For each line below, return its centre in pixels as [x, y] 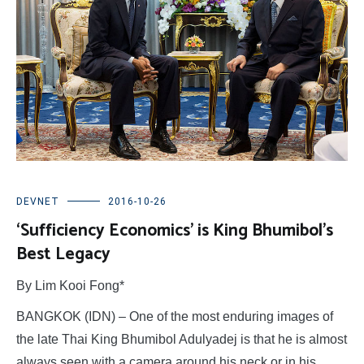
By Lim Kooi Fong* [70, 286]
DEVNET [38, 202]
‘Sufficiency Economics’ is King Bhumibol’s [175, 231]
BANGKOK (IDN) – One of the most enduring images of [175, 317]
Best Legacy [63, 255]
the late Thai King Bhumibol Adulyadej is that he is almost [182, 340]
